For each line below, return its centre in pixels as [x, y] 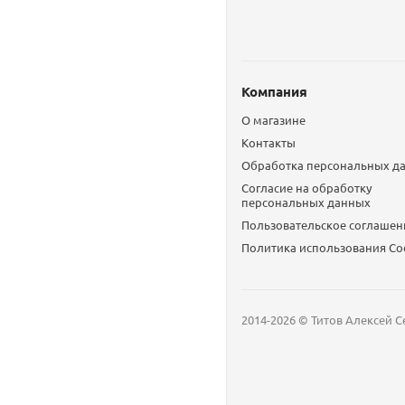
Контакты [268, 142]
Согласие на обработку [306, 188]
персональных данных [306, 202]
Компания [274, 91]
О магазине [273, 120]
